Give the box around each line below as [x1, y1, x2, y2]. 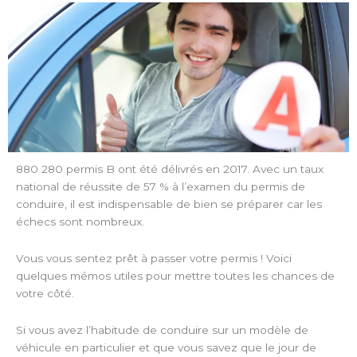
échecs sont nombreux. [16, 215, 147, 229]
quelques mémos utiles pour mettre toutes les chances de [16, 269, 335, 282]
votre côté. [16, 286, 74, 300]
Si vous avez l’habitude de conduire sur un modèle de [16, 323, 308, 336]
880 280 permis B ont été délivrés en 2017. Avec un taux [16, 163, 324, 176]
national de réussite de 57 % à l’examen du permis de [16, 180, 305, 194]
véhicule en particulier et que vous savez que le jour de [16, 340, 316, 354]
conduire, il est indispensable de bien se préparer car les [16, 198, 322, 211]
